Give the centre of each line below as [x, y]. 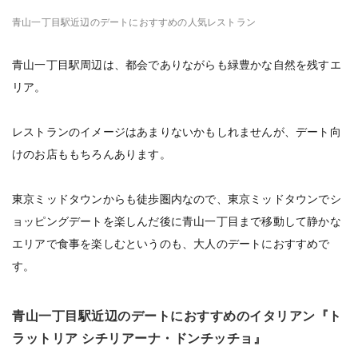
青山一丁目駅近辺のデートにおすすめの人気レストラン [134, 22]
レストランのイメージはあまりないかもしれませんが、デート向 [177, 132]
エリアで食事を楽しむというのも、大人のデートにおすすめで [171, 244]
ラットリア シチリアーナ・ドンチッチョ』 [139, 338]
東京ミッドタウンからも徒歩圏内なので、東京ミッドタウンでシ [177, 199]
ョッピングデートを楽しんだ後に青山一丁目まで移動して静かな [177, 221]
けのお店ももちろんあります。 [91, 154]
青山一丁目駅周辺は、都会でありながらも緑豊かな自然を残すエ [177, 65]
